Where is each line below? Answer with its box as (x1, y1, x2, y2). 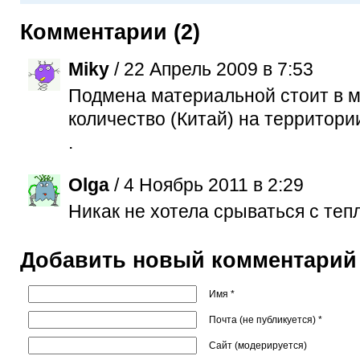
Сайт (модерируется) (209, 340, 307, 352)
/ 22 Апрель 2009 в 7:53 (109, 58, 313, 80)
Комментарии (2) (20, 20, 200, 45)
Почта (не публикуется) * (209, 314, 322, 326)
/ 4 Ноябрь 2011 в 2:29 (109, 174, 304, 195)
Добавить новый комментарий (20, 247, 357, 272)
